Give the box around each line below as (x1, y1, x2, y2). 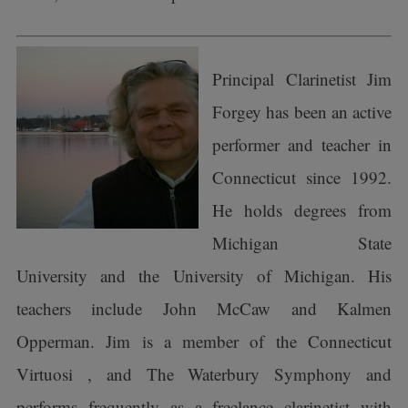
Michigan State (211, 231, 393, 254)
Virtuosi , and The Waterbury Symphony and (15, 362, 393, 385)
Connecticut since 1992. (211, 166, 393, 189)
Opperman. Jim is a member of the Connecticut (15, 330, 393, 352)
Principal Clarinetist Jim (211, 67, 393, 90)
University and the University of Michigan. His (15, 264, 393, 287)
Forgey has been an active (211, 100, 393, 123)
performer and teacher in (211, 133, 393, 156)
